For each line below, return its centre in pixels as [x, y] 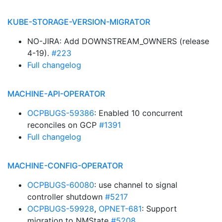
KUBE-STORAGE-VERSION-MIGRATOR [79, 22]
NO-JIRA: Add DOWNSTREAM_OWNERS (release [118, 41]
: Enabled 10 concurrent [139, 113]
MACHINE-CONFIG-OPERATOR [65, 166]
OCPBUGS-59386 [61, 113]
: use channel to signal [136, 185]
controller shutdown [66, 197]
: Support [159, 209]
